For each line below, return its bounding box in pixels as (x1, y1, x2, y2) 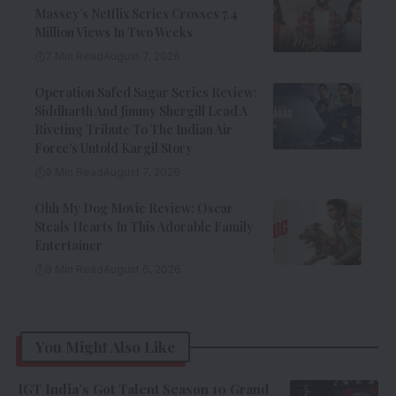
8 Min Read (45, 263, 103, 277)
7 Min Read (45, 49, 103, 64)
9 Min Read (45, 165, 103, 179)
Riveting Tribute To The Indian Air (34, 121, 232, 139)
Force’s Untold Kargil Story (34, 140, 193, 157)
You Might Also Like (35, 337, 175, 357)
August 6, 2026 (103, 263, 181, 277)
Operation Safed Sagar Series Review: (34, 84, 257, 102)
